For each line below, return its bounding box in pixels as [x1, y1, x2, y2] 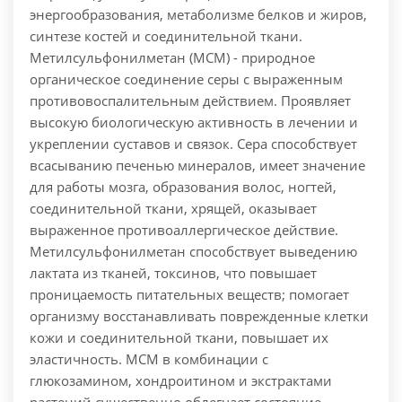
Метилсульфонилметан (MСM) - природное [30, 48, 315, 67]
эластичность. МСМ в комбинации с [30, 350, 268, 369]
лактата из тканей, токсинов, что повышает [30, 264, 317, 283]
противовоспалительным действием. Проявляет [30, 92, 351, 110]
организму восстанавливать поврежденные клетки [30, 307, 369, 326]
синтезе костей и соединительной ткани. [30, 27, 302, 46]
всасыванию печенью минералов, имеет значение [30, 156, 365, 175]
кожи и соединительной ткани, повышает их [30, 328, 328, 347]
